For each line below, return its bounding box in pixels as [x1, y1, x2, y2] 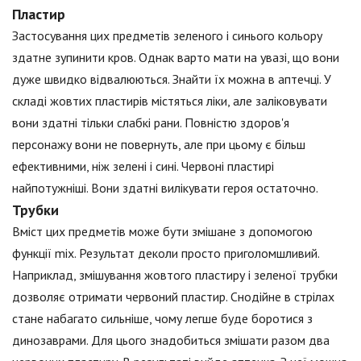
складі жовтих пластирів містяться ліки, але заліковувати [12, 93, 327, 110]
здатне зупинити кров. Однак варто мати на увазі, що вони [12, 49, 339, 66]
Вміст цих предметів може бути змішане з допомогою [12, 223, 313, 240]
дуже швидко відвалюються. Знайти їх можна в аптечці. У [12, 71, 331, 88]
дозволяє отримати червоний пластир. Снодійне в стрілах [12, 288, 334, 305]
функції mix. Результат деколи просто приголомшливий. [12, 245, 319, 262]
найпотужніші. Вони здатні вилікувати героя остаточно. [12, 180, 318, 197]
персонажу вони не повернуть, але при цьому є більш [12, 136, 305, 153]
